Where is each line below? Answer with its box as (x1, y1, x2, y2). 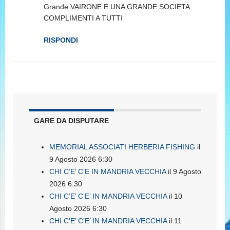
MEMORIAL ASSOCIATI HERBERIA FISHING (49, 143, 195, 151)
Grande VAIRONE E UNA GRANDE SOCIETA (44, 3, 189, 11)
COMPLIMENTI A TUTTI (44, 14, 123, 23)
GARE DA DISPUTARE (34, 117, 109, 125)
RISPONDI (44, 36, 78, 45)
